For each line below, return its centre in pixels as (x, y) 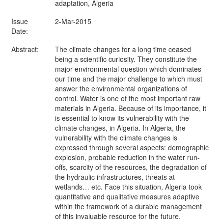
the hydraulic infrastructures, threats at (115, 177)
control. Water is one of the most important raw (128, 98)
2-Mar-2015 (73, 21)
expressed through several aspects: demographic (132, 147)
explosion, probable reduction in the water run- (127, 157)
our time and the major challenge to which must (129, 79)
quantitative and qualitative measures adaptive (127, 196)
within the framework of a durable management (128, 206)
